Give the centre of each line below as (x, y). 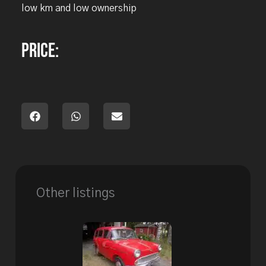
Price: (40, 51)
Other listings (76, 194)
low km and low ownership (79, 9)
